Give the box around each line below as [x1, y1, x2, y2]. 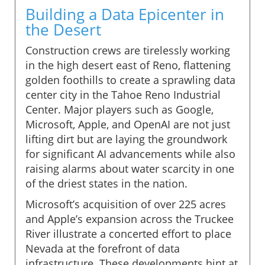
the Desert [25, 18, 101, 40]
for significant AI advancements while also [25, 146, 235, 161]
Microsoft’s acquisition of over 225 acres [25, 196, 226, 211]
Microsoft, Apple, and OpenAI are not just [25, 117, 230, 131]
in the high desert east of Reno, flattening [25, 57, 231, 72]
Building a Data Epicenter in [25, 3, 224, 25]
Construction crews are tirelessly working [25, 43, 230, 57]
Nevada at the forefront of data [25, 241, 180, 256]
